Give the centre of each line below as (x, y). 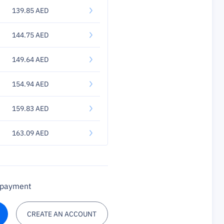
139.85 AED (30, 10)
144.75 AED (30, 35)
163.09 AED (30, 133)
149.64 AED (30, 59)
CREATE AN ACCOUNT (62, 214)
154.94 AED (30, 84)
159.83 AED (30, 108)
